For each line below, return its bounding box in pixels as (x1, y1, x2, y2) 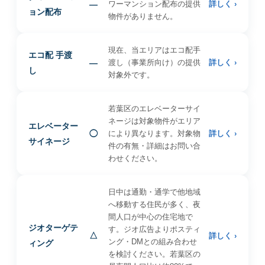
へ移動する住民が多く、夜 (108, 200, 201, 209)
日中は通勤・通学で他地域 (108, 188, 201, 196)
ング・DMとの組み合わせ (108, 237, 197, 246)
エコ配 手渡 (28, 50, 72, 60)
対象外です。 (108, 70, 154, 79)
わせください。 (108, 154, 162, 163)
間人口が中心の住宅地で (108, 212, 193, 221)
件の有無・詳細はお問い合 (108, 141, 201, 150)
